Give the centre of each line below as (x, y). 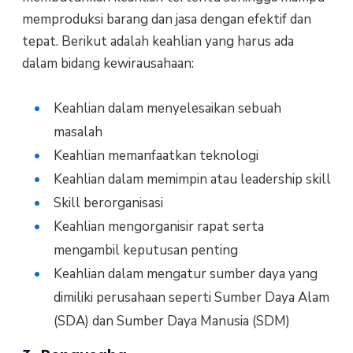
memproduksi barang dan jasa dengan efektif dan (166, 19)
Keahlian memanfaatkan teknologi (156, 156)
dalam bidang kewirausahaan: (108, 63)
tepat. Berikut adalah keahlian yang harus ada (158, 41)
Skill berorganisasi (108, 203)
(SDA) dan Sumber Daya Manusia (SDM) (171, 321)
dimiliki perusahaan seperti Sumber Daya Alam (191, 298)
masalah (78, 132)
